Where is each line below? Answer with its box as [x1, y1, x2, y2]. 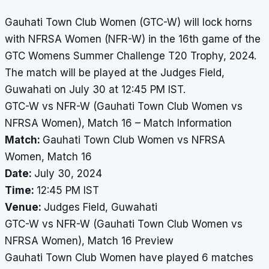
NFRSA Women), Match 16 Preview [5, 235, 174, 247]
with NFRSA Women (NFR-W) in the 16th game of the [5, 33, 261, 46]
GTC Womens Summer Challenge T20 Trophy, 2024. [5, 50, 256, 62]
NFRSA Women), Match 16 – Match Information [5, 117, 232, 130]
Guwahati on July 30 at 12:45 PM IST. [5, 83, 186, 96]
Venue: [5, 201, 44, 214]
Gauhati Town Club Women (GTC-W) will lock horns [5, 16, 252, 29]
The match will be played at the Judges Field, [5, 67, 225, 79]
